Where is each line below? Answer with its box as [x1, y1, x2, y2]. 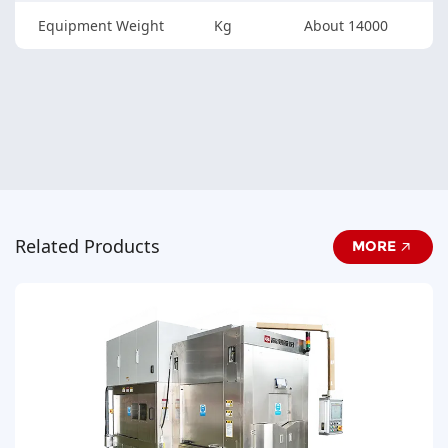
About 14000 [304, 15, 388, 35]
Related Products [15, 234, 160, 259]
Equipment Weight [37, 15, 164, 35]
